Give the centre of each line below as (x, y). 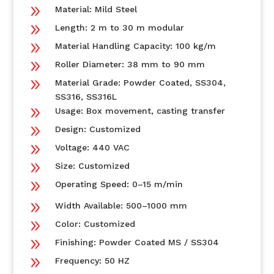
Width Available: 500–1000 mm (121, 206)
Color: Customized (95, 224)
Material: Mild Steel (96, 9)
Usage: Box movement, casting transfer (140, 111)
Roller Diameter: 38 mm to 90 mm (130, 64)
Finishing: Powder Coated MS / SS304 (137, 242)
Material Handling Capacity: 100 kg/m (135, 46)
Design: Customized (98, 129)
